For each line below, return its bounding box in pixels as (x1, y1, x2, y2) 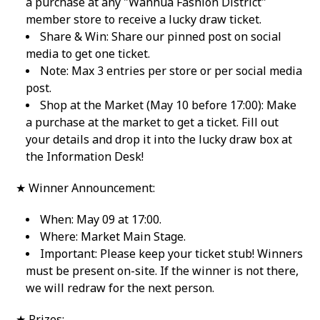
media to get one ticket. (26, 46, 151, 62)
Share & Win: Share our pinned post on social (40, 29, 282, 45)
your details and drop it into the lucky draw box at (26, 131, 293, 148)
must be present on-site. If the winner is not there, (26, 263, 299, 279)
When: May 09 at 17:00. (40, 211, 162, 228)
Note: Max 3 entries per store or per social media (40, 63, 303, 79)
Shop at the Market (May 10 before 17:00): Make (40, 97, 297, 114)
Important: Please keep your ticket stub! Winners (40, 246, 304, 262)
